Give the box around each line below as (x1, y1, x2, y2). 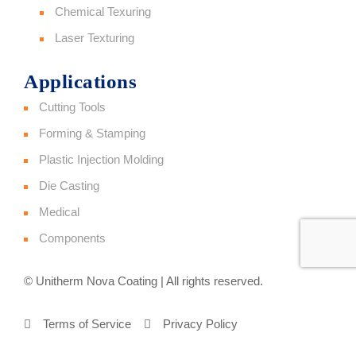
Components (39, 231, 106, 246)
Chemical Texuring (55, 5, 151, 19)
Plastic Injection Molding (39, 153, 164, 167)
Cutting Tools (39, 100, 106, 114)
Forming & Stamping (39, 126, 145, 141)
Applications (24, 71, 137, 93)
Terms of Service (42, 317, 131, 331)
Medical (39, 205, 79, 219)
